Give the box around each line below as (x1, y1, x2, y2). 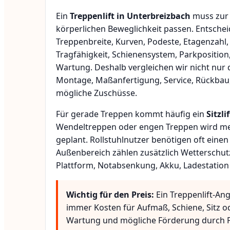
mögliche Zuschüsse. (56, 87, 137, 99)
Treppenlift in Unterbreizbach (70, 10, 190, 22)
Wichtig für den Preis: (66, 189, 154, 201)
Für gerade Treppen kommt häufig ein (56, 108, 206, 120)
